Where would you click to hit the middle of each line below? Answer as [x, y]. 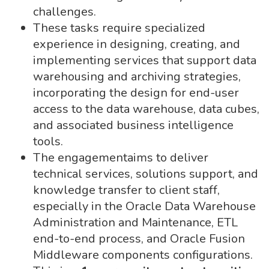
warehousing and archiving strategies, [137, 77]
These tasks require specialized [119, 28]
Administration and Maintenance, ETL [135, 222]
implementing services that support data [145, 60]
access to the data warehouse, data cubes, [146, 109]
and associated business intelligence [133, 125]
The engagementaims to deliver [121, 158]
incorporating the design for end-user [136, 93]
